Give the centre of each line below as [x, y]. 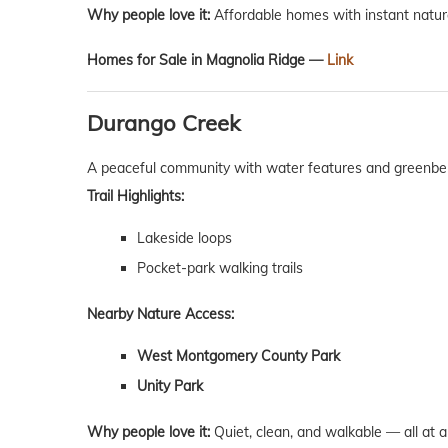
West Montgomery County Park [238, 356]
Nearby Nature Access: [160, 314]
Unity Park [170, 386]
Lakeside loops [184, 238]
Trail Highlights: [135, 196]
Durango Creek [163, 123]
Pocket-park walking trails [220, 268]
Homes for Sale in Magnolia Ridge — [207, 60]
